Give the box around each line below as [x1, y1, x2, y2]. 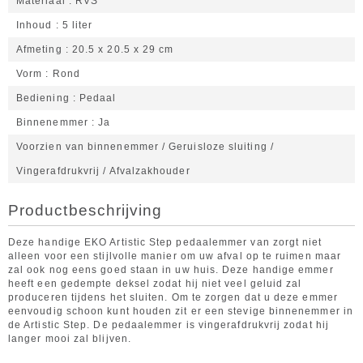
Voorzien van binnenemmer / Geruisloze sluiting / [16, 141, 274, 152]
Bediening [16, 92, 70, 104]
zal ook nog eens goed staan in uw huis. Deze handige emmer [8, 264, 334, 275]
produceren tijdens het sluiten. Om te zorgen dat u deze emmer [8, 292, 338, 303]
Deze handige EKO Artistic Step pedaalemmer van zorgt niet [8, 237, 322, 248]
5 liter [62, 19, 93, 31]
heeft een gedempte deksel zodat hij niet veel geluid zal [8, 278, 302, 289]
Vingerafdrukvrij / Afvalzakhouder [16, 165, 190, 177]
